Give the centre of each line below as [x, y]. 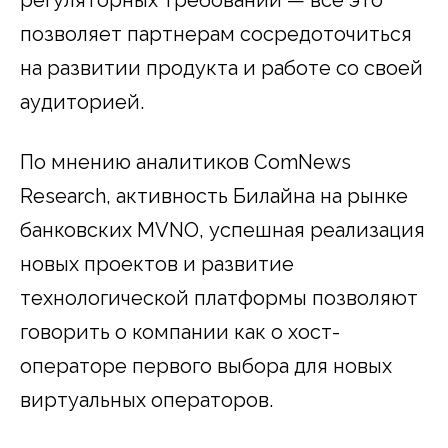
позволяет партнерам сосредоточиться [216, 34]
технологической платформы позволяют [219, 298]
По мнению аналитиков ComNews [185, 162]
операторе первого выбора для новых [206, 366]
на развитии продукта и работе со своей [221, 68]
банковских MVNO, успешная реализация [222, 230]
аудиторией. [82, 102]
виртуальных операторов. [146, 400]
